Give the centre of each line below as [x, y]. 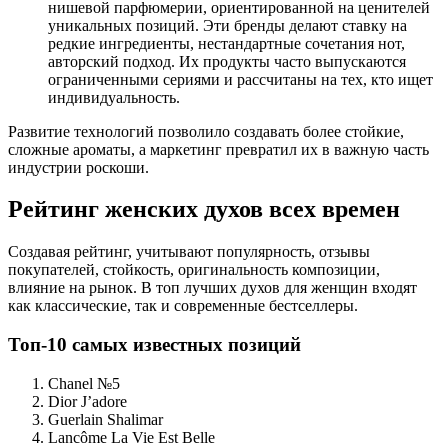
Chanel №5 [84, 383]
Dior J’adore [87, 401]
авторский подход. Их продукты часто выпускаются [227, 61]
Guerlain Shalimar [105, 419]
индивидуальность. [114, 97]
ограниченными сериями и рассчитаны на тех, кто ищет [240, 79]
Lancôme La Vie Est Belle [131, 437]
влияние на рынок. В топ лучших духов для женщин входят [212, 288]
